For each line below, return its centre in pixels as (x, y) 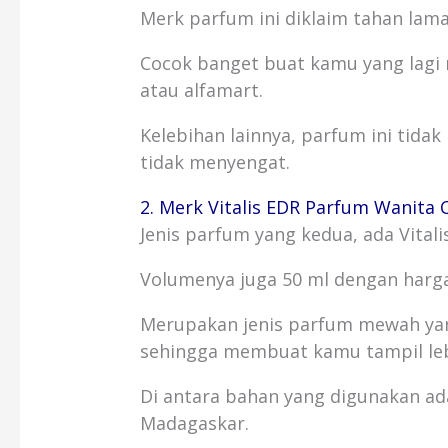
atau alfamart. (202, 90)
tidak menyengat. (215, 162)
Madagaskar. (195, 423)
